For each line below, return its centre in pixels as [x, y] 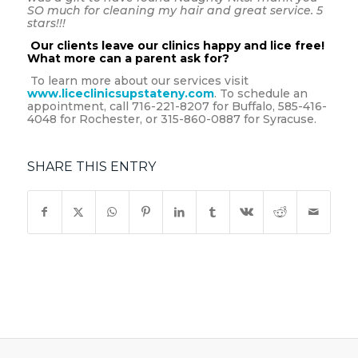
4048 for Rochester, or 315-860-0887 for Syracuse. [171, 119]
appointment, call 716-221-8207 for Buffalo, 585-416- [177, 107]
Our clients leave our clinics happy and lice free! [177, 46]
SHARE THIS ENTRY [91, 167]
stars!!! [46, 24]
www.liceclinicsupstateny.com [120, 94]
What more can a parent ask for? [128, 59]
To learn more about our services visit [139, 81]
